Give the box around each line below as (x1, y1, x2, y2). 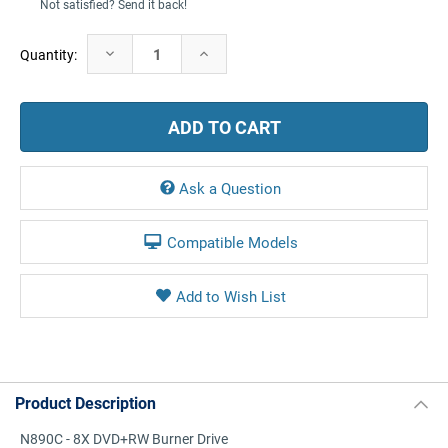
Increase (196, 42, 249, 62)
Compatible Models (166, 232, 298, 252)
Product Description (15, 392, 156, 413)
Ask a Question (179, 178, 281, 198)
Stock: (20, 56, 58, 75)
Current (20, 35, 67, 54)
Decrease (102, 42, 159, 62)
